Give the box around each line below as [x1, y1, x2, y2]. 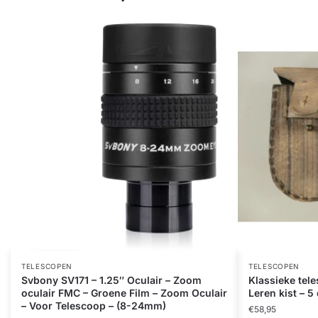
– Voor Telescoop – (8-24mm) [21, 299, 166, 312]
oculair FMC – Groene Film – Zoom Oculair [21, 286, 227, 299]
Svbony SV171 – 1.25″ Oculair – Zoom [21, 273, 202, 286]
